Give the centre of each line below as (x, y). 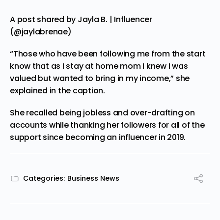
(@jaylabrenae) (41, 31)
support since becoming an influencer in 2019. (98, 137)
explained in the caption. (57, 90)
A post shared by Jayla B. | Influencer (81, 19)
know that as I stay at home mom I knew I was (99, 66)
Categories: (44, 178)
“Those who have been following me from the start (108, 54)
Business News (93, 178)
